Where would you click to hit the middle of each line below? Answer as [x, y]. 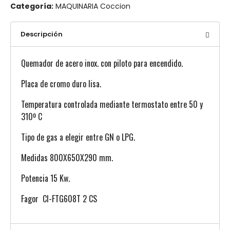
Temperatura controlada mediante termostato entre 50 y [112, 104]
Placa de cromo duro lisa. [61, 84]
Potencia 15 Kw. [45, 178]
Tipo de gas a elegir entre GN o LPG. [78, 137]
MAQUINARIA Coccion [93, 6]
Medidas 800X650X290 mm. [67, 158]
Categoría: [32, 6]
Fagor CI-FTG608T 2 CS [59, 199]
